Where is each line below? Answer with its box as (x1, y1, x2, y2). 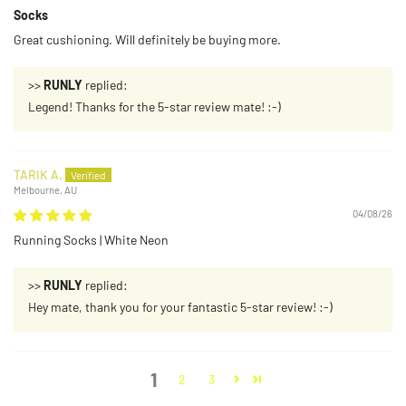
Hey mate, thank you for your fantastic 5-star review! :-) (28, 299, 333, 315)
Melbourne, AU (14, 184, 77, 197)
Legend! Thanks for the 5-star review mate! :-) (28, 98, 281, 114)
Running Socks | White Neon (14, 232, 169, 248)
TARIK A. (14, 166, 63, 182)
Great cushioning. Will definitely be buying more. (14, 31, 281, 47)
